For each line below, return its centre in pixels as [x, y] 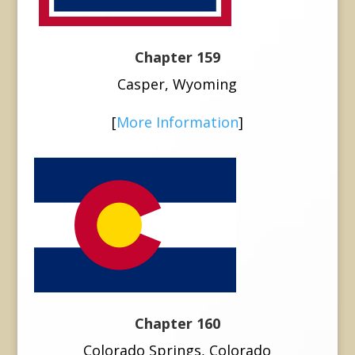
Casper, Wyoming [177, 84]
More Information [177, 122]
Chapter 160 [177, 323]
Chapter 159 [177, 57]
